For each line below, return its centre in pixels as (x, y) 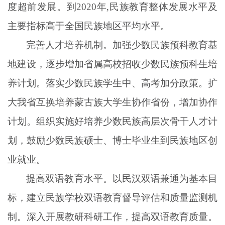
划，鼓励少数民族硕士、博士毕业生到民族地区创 (113, 140)
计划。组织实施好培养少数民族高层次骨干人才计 (113, 121)
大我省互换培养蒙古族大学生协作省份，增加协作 (113, 102)
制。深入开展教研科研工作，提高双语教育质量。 (113, 216)
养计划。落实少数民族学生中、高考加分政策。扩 (113, 83)
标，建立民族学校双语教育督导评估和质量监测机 (113, 197)
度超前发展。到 (42, 7)
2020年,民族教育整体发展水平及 (147, 7)
